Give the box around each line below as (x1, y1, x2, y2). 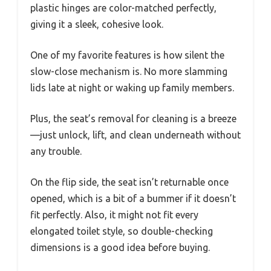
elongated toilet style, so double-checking (30, 225, 213, 237)
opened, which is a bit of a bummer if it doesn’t (30, 192, 236, 204)
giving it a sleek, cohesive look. (30, 18, 163, 30)
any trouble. (30, 145, 82, 157)
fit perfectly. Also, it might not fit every (30, 209, 198, 220)
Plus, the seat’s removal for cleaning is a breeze (30, 113, 237, 124)
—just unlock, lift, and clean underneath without (30, 129, 241, 140)
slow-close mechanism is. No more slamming (30, 65, 227, 77)
